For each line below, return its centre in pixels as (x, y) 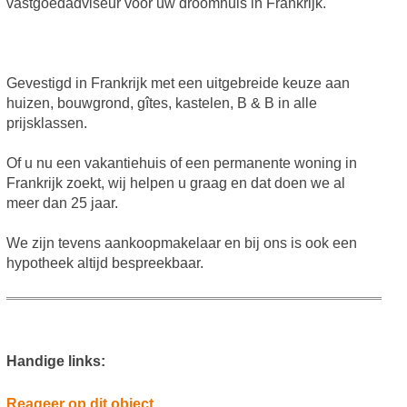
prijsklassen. (46, 124)
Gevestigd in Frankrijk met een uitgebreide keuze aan (178, 84)
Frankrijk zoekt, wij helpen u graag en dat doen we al (175, 184)
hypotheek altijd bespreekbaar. (104, 263)
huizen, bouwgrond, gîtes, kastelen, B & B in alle (161, 104)
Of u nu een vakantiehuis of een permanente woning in (181, 164)
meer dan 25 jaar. (62, 203)
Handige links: (55, 362)
